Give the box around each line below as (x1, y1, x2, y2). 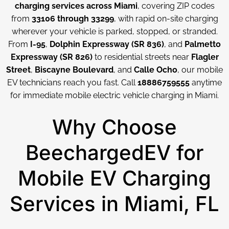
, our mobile (177, 65, 223, 75)
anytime (190, 78, 222, 87)
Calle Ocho (134, 65, 177, 75)
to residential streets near (92, 52, 191, 62)
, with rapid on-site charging (113, 14, 218, 24)
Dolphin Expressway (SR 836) (50, 39, 164, 49)
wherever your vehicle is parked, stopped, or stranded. (11, 27, 218, 36)
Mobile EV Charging (18, 166, 211, 191)
